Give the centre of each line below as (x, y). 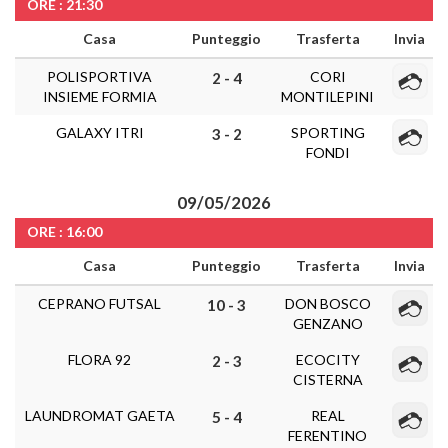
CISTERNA (327, 379)
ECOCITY (327, 359)
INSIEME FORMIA (99, 96)
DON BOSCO (327, 303)
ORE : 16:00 (64, 231)
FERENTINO (327, 435)
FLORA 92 (99, 359)
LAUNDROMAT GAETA (99, 415)
